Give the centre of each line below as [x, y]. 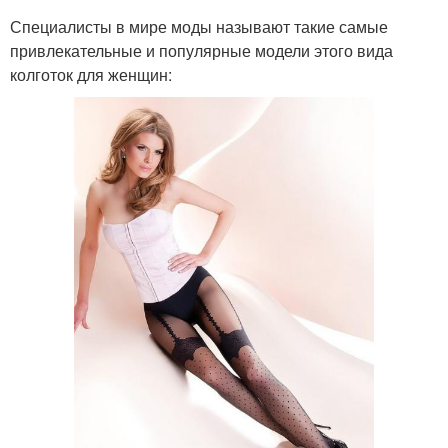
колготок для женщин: [91, 74]
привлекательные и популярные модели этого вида [201, 50]
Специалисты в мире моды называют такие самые [199, 26]
